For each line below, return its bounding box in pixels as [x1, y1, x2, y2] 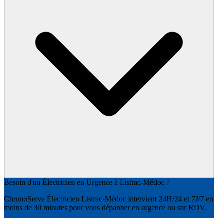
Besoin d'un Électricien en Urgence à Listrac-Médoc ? [4, 178, 170, 187]
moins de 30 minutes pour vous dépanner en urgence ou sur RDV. [4, 203, 206, 212]
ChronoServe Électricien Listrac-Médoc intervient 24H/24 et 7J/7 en [4, 195, 213, 203]
